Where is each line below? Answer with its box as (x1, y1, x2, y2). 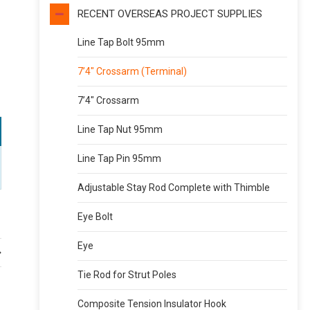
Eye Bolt (77, 211, 113, 222)
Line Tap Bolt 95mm (77, 37, 165, 48)
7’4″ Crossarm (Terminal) (77, 66, 188, 77)
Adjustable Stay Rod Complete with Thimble (77, 182, 271, 193)
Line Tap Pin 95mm (77, 153, 162, 164)
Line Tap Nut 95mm (77, 124, 163, 135)
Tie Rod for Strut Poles (77, 269, 177, 280)
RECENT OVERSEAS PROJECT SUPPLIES (77, 8, 263, 20)
